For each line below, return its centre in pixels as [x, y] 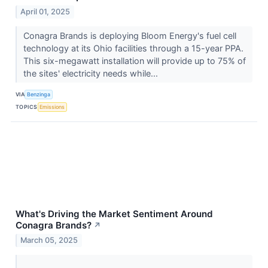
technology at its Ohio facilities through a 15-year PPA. [133, 48]
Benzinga [39, 95]
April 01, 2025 [45, 11]
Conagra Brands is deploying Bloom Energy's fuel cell [130, 35]
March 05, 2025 [49, 240]
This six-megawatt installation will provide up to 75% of [134, 60]
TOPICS [27, 107]
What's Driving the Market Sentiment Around [114, 214]
